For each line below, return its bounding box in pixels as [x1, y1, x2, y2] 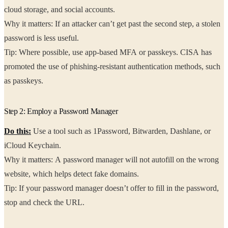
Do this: [4, 127, 31, 136]
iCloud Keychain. [4, 141, 63, 150]
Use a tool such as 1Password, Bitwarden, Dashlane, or [31, 127, 211, 136]
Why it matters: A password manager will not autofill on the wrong [4, 155, 219, 164]
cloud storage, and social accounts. [24, 5, 117, 14]
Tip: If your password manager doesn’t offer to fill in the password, [4, 184, 219, 193]
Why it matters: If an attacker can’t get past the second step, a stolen [4, 19, 220, 28]
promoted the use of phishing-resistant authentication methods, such [4, 62, 61, 71]
